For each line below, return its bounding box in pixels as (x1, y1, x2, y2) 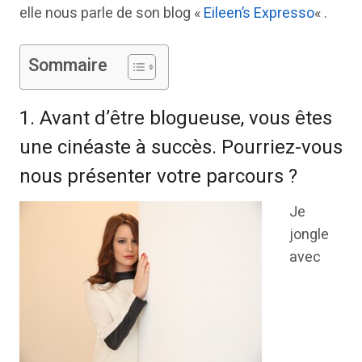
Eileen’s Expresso (204, 2, 314, 24)
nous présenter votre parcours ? (19, 162, 297, 191)
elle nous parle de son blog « (19, 2, 204, 24)
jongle (289, 224, 329, 246)
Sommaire (28, 53, 107, 78)
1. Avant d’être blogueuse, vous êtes (19, 104, 332, 133)
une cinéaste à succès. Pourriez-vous (19, 133, 343, 162)
